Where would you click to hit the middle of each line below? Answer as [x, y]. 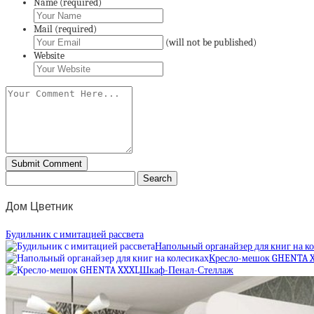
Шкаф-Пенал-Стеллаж [186, 270]
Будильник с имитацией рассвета [75, 234]
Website [49, 55]
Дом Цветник [39, 207]
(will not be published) [211, 42]
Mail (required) [65, 29]
